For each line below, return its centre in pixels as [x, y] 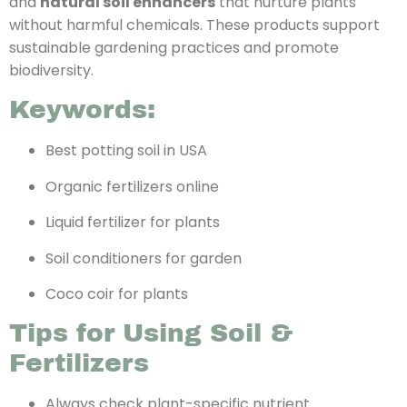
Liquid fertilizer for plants [133, 223]
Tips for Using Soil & [151, 333]
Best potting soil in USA [126, 151]
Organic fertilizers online [132, 186]
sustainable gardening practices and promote [174, 48]
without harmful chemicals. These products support [194, 25]
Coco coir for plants [117, 293]
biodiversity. [51, 71]
